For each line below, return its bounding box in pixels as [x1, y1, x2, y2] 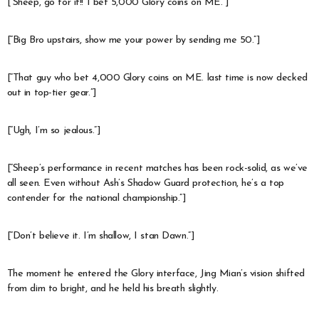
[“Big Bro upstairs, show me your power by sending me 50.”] [6, 34, 261, 46]
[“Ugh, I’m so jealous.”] [6, 125, 101, 136]
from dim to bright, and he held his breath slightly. [6, 283, 219, 294]
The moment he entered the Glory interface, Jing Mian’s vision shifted [6, 268, 305, 279]
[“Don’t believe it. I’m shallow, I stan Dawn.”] [6, 230, 195, 241]
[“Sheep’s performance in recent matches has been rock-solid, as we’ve [6, 162, 308, 174]
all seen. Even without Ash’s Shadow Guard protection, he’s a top [6, 177, 284, 189]
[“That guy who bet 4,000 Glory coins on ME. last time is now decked [6, 72, 308, 83]
